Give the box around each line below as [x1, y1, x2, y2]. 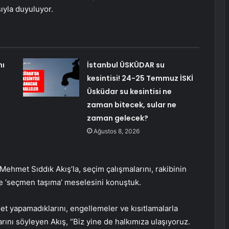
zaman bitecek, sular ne [86, 100, 176, 110]
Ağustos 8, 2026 [93, 127, 140, 135]
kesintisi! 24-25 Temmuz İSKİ [86, 73, 193, 84]
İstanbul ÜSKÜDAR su [86, 60, 165, 71]
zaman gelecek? [86, 113, 148, 124]
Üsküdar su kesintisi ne [86, 86, 172, 97]
